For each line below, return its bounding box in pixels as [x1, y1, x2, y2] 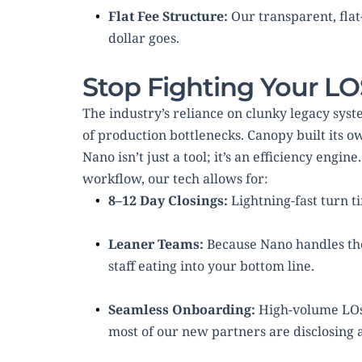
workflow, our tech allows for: [82, 170, 268, 188]
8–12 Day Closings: [108, 192, 228, 210]
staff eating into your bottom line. [108, 257, 314, 276]
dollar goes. [108, 29, 179, 48]
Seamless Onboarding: [108, 301, 255, 319]
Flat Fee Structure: [108, 7, 228, 26]
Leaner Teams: [108, 235, 204, 254]
